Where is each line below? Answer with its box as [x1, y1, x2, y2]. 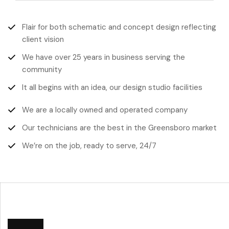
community [22, 64, 62, 75]
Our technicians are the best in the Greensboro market [22, 122, 217, 133]
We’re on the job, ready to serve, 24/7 [22, 140, 156, 151]
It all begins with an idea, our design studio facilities [22, 82, 202, 93]
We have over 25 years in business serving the [22, 52, 185, 62]
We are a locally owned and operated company [22, 104, 188, 115]
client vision [22, 34, 64, 44]
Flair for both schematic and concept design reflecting [22, 21, 216, 32]
